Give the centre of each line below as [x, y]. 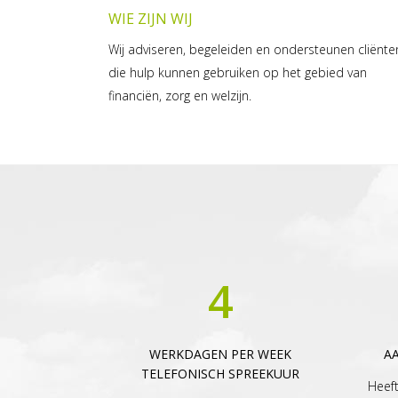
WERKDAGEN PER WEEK [221, 354]
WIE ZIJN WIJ [151, 19]
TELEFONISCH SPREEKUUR [221, 374]
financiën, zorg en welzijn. [180, 96]
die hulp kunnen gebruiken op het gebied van [238, 73]
